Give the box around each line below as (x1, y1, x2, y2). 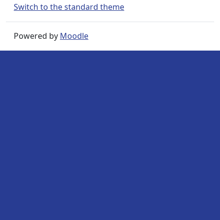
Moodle (60, 30, 88, 41)
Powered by (14, 30, 60, 41)
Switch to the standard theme (14, 1, 124, 13)
